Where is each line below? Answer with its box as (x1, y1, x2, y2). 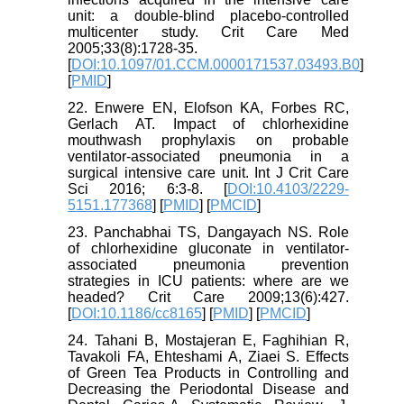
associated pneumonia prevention (68, 257, 349, 273)
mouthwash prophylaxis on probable (68, 133, 349, 149)
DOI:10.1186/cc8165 (71, 306, 203, 322)
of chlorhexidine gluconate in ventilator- (68, 241, 349, 257)
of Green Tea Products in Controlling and (68, 365, 349, 381)
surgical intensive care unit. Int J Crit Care (68, 165, 349, 181)
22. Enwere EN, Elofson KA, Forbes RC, (68, 100, 349, 116)
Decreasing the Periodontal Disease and (68, 381, 349, 398)
